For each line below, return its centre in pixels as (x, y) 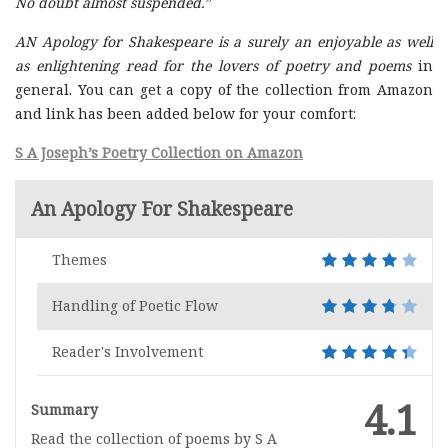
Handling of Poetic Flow (134, 305)
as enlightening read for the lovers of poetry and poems (213, 65)
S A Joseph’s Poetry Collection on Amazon (159, 152)
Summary (64, 410)
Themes (79, 259)
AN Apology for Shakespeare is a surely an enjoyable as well (224, 41)
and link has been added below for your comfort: (185, 113)
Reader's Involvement (127, 351)
